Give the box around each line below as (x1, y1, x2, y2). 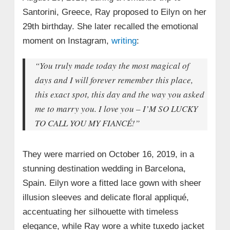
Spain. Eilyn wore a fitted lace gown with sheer (22, 178, 201, 188)
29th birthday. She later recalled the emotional (22, 21, 198, 31)
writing (111, 35, 137, 46)
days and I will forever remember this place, (34, 73, 193, 86)
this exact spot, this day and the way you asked (34, 88, 204, 100)
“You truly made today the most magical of (34, 59, 189, 71)
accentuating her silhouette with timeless (22, 207, 179, 217)
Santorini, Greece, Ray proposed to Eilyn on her (22, 7, 206, 17)
